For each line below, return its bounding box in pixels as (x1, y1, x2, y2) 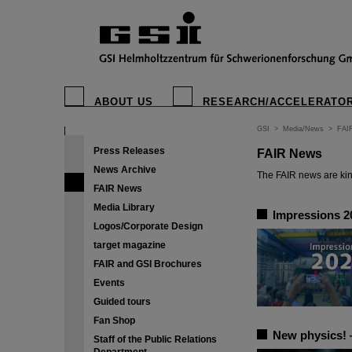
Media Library (93, 202, 155, 213)
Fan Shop (93, 315, 135, 326)
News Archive (93, 164, 156, 175)
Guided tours (93, 296, 151, 307)
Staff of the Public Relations (93, 334, 217, 345)
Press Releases (93, 145, 165, 156)
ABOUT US (94, 96, 153, 108)
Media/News (283, 125, 324, 133)
